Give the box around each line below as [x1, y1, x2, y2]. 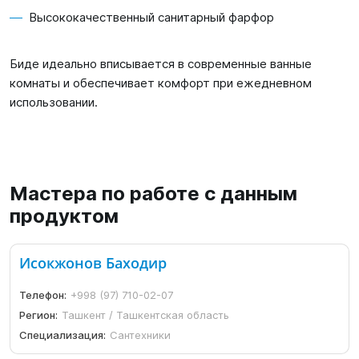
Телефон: [19, 288, 67, 302]
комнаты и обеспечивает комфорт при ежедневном [10, 75, 312, 91]
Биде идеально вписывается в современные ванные [10, 56, 312, 71]
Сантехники [110, 329, 171, 342]
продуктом [10, 204, 119, 228]
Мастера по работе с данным [10, 182, 297, 205]
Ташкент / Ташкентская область [62, 309, 230, 322]
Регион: [19, 309, 58, 322]
